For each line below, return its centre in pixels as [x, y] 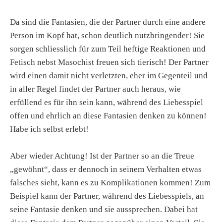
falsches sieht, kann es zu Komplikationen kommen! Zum [110, 183]
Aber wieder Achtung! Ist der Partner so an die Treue [102, 156]
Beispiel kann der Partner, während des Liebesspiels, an [107, 196]
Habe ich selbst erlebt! [49, 129]
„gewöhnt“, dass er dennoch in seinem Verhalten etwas [106, 169]
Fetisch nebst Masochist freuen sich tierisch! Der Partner [109, 62]
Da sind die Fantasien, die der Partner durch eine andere [108, 22]
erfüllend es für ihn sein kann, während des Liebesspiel [107, 103]
